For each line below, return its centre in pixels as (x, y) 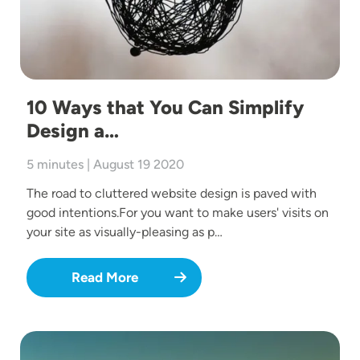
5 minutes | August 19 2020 (105, 165)
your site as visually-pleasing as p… (125, 232)
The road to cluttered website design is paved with (172, 194)
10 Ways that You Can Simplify (165, 108)
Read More (104, 278)
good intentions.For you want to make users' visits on (178, 213)
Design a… (73, 131)
